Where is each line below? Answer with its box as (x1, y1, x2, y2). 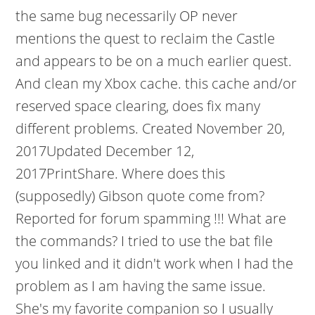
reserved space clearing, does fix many (15, 96, 261, 115)
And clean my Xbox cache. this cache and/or (15, 74, 297, 93)
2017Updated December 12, (15, 141, 195, 160)
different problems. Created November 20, (15, 119, 285, 138)
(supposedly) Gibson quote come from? (15, 186, 265, 205)
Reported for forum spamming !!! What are (15, 209, 287, 228)
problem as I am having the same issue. (15, 276, 266, 295)
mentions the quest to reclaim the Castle (15, 29, 276, 48)
